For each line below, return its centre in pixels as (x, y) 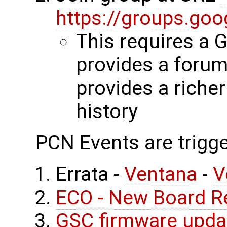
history (107, 112)
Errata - (90, 175)
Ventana (161, 175)
